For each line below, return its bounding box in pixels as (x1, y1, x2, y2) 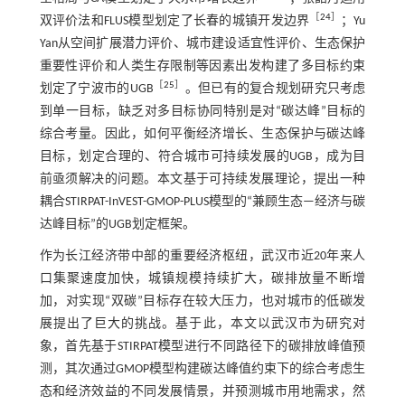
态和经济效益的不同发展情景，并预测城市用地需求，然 (39, 385, 366, 400)
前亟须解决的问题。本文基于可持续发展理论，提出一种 (39, 173, 366, 187)
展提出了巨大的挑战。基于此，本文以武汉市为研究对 (39, 317, 366, 332)
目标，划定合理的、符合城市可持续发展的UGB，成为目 (39, 150, 366, 165)
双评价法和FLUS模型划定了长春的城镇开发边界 (39, 14, 310, 29)
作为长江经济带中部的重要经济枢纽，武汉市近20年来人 (39, 250, 366, 264)
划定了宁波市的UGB (39, 82, 154, 97)
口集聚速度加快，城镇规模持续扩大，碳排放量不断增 (39, 272, 366, 287)
